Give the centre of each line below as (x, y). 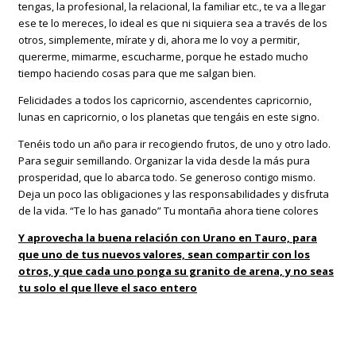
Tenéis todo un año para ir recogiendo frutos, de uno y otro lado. (174, 144)
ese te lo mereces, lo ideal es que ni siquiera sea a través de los (173, 23)
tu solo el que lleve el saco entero (108, 288)
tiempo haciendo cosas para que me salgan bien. (137, 74)
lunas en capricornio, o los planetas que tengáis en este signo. (169, 117)
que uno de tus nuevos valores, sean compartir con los (164, 255)
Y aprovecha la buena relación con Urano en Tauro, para (168, 238)
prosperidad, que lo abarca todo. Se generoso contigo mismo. (167, 178)
